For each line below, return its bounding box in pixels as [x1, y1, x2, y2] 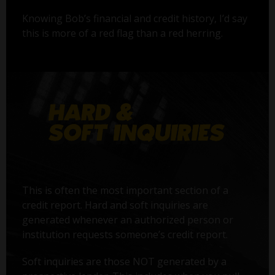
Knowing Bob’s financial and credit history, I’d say [21, 12, 247, 26]
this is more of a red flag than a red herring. [21, 26, 223, 41]
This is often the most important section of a [21, 183, 228, 197]
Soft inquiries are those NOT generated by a [21, 254, 227, 268]
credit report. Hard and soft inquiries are [21, 198, 208, 212]
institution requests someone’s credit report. [21, 227, 228, 241]
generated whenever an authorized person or [21, 212, 233, 227]
